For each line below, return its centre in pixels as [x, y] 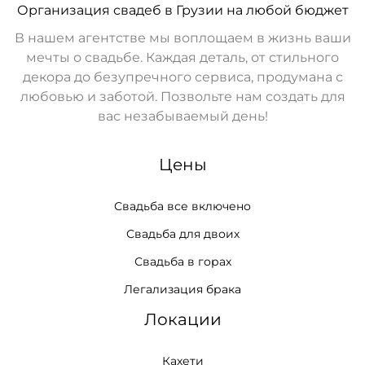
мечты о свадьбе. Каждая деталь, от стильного [182, 57]
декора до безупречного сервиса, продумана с [182, 77]
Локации [182, 319]
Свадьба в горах [182, 261]
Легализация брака [182, 289]
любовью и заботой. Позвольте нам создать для [182, 96]
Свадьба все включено [182, 206]
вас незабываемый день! [182, 116]
